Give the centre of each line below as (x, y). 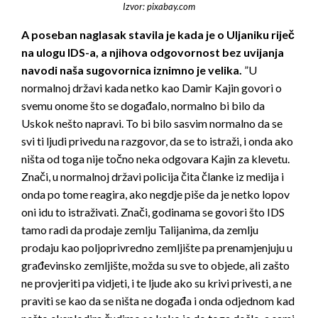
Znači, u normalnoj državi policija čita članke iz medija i (153, 176)
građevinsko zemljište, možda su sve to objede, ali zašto (155, 265)
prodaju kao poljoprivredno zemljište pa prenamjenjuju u (157, 247)
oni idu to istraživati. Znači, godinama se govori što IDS (153, 212)
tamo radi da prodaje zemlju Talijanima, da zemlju (140, 229)
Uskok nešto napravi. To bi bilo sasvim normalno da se (152, 123)
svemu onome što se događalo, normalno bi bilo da (143, 105)
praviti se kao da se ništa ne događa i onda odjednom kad (158, 300)
